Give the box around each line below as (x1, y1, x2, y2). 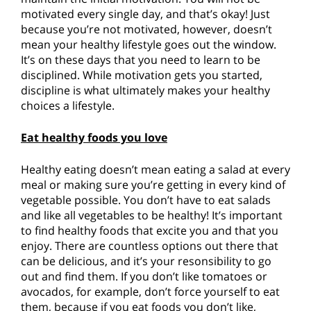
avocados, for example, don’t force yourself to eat (21, 284, 280, 300)
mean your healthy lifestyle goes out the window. (21, 37, 276, 53)
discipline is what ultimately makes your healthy (21, 83, 270, 99)
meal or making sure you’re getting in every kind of (21, 177, 285, 193)
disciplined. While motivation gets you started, (21, 67, 262, 83)
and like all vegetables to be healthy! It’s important (21, 208, 283, 224)
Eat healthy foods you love (21, 130, 167, 146)
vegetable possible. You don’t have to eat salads (21, 192, 271, 208)
